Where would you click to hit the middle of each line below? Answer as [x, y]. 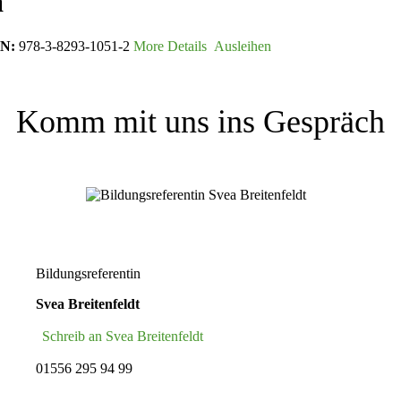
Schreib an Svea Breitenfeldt [123, 336]
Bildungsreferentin [88, 273]
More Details [170, 46]
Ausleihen [241, 46]
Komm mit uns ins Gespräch [200, 121]
